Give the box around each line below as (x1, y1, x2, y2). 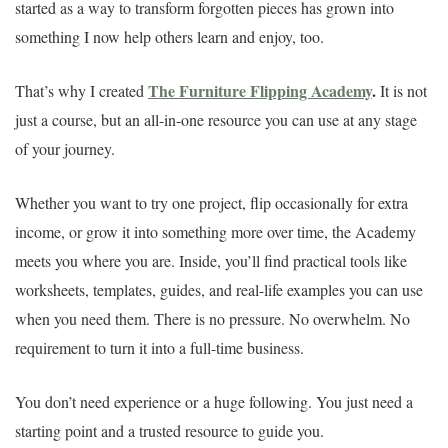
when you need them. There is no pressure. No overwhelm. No (15, 307, 410, 329)
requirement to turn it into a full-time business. (15, 336, 304, 358)
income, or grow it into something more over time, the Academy (15, 220, 416, 242)
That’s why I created (15, 79, 148, 101)
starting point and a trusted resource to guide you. (15, 419, 324, 441)
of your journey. (15, 137, 115, 159)
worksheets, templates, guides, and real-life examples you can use (15, 278, 423, 300)
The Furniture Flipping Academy (148, 78, 372, 102)
